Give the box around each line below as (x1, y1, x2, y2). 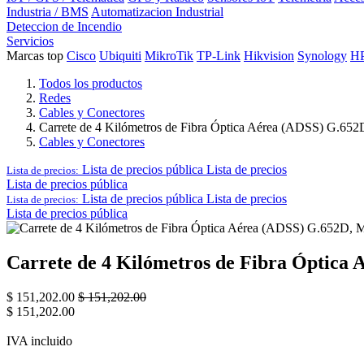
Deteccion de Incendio (6, 19, 122, 33)
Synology (297, 49, 347, 63)
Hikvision (244, 49, 294, 63)
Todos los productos (39, 76, 142, 90)
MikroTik (145, 49, 193, 63)
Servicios (6, 34, 54, 48)
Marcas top (6, 49, 63, 63)
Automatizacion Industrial (91, 5, 223, 19)
